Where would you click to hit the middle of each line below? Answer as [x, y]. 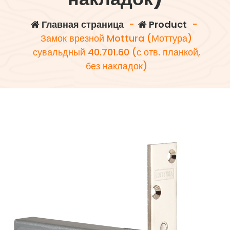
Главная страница [82, 24]
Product [167, 24]
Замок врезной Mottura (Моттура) [117, 38]
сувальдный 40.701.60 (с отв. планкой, [116, 52]
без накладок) [116, 66]
